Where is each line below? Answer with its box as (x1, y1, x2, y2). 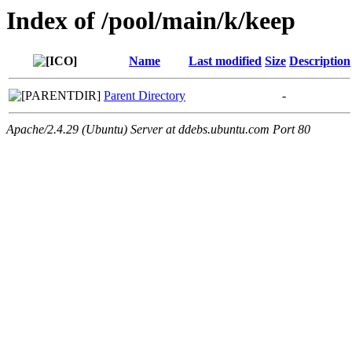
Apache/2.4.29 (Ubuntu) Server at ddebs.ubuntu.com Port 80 (6, 123, 310, 137)
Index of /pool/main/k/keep (6, 6, 295, 35)
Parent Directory (104, 89, 185, 103)
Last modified (189, 54, 262, 68)
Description (289, 54, 350, 68)
